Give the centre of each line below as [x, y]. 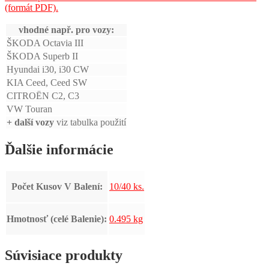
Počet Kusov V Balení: [57, 186]
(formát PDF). [32, 7]
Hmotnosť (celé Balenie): [57, 219]
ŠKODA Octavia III [45, 43]
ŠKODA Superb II [42, 56]
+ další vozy [30, 122]
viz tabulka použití [90, 122]
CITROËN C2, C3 [43, 95]
